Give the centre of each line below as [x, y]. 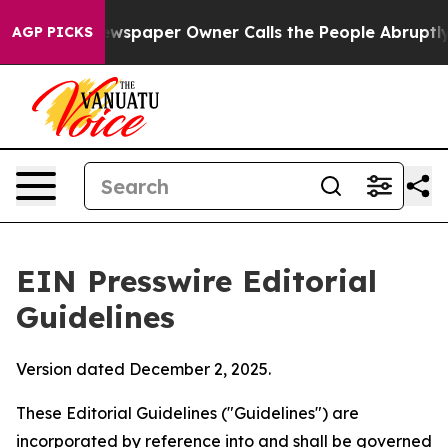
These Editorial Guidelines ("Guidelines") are [187, 413]
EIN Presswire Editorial [196, 281]
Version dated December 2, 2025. [143, 369]
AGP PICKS [52, 32]
